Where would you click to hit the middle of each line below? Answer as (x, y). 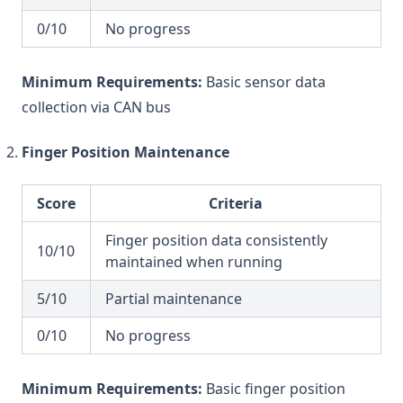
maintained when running (194, 262)
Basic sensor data (264, 82)
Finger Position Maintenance (125, 152)
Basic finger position (274, 389)
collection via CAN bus (96, 107)
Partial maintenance (174, 299)
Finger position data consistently (216, 240)
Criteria (236, 203)
